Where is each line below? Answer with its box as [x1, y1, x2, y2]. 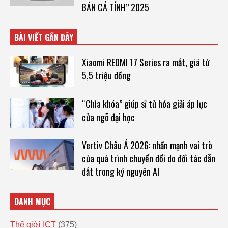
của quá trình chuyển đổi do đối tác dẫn [81, 152, 215, 165]
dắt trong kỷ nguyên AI [81, 165, 159, 179]
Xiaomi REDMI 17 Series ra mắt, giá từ [81, 55, 210, 69]
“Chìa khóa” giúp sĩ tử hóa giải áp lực [81, 97, 207, 110]
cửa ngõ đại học [81, 110, 135, 124]
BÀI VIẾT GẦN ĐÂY [14, 31, 73, 44]
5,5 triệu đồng [81, 69, 131, 82]
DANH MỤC [14, 195, 50, 208]
